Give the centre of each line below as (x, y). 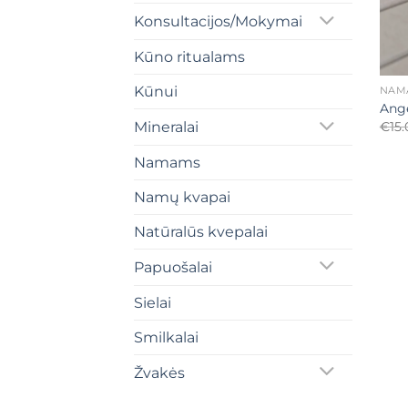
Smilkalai (166, 337)
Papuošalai (173, 267)
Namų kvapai (182, 198)
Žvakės (159, 372)
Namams (167, 163)
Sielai (153, 302)
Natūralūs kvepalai (201, 232)
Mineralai (166, 127)
